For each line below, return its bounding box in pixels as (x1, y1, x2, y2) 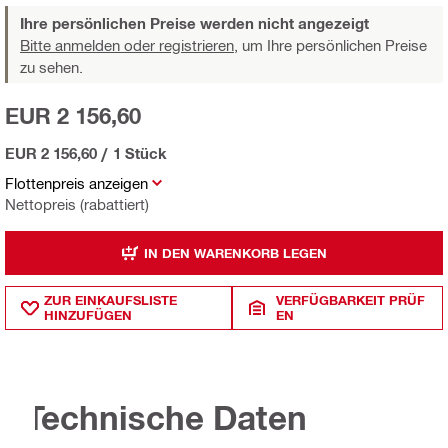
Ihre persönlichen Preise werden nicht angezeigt (20, 14, 369, 33)
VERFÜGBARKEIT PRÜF (276, 292, 426, 309)
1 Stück (113, 144, 167, 163)
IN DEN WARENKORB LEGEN (144, 244, 327, 261)
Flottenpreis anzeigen (5, 174, 148, 193)
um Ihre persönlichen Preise (238, 36, 427, 55)
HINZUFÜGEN (44, 307, 132, 324)
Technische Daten (25, 398, 307, 438)
